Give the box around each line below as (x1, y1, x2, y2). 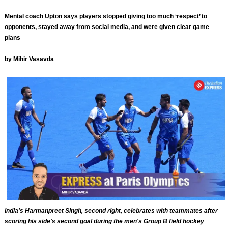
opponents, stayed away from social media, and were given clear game (5, 23, 210, 31)
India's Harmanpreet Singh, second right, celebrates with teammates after (5, 207, 218, 214)
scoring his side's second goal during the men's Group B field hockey (5, 217, 205, 225)
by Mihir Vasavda (5, 55, 54, 63)
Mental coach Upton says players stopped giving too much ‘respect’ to (5, 12, 208, 20)
